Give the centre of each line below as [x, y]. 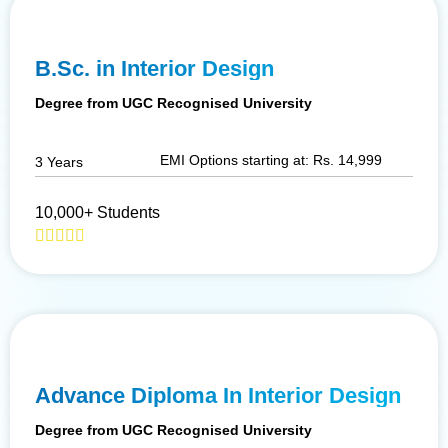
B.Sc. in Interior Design [154, 68]
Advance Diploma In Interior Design [218, 395]
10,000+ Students [97, 212]
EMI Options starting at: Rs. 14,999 [270, 159]
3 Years [59, 161]
